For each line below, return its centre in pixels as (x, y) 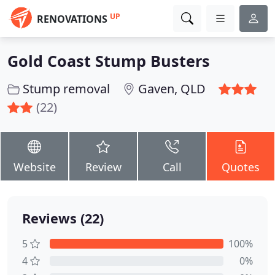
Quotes (241, 167)
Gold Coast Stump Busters (109, 61)
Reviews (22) (63, 218)
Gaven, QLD (172, 89)
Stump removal (66, 89)
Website (34, 167)
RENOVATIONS (72, 19)
